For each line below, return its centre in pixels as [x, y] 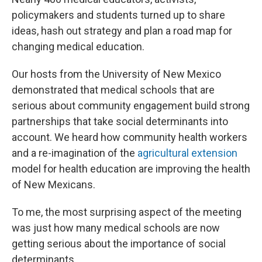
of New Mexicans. [54, 185]
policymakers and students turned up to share [118, 15]
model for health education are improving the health [131, 169]
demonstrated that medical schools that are [113, 90]
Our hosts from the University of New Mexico [116, 74]
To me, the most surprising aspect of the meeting [127, 212]
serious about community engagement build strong [131, 106]
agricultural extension [187, 153]
